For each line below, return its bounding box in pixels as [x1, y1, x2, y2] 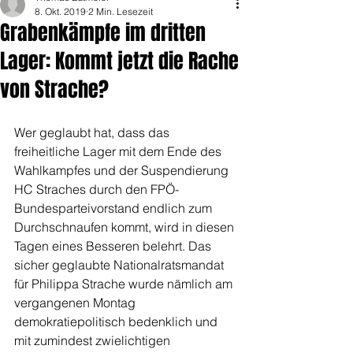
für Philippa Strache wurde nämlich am [14, 276, 236, 292]
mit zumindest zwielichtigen [14, 333, 173, 348]
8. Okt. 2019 [35, 6, 86, 17]
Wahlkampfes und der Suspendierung [14, 162, 232, 178]
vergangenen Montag [14, 295, 139, 310]
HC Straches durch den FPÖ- [14, 181, 179, 197]
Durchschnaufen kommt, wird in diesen [14, 219, 237, 235]
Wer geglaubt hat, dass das [14, 124, 173, 140]
